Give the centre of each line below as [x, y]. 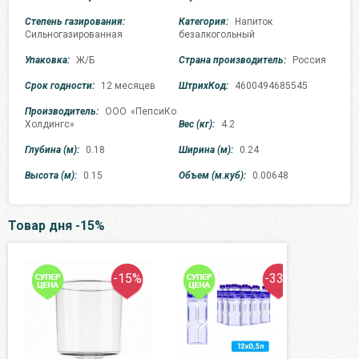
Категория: [204, 22]
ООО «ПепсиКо [141, 112]
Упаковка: [47, 61]
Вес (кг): [197, 125]
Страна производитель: [233, 61]
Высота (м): [51, 176]
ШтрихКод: [204, 86]
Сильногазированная [74, 35]
